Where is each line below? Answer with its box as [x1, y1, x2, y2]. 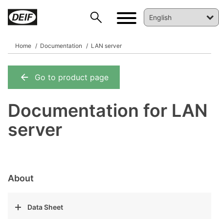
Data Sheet [27, 203, 63, 211]
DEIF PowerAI [19, 83, 66, 92]
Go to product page [35, 72, 109, 82]
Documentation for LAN [8, 100, 208, 121]
